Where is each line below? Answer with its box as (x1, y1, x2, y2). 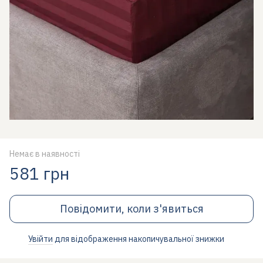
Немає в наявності (9, 149, 80, 159)
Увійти (28, 234, 53, 244)
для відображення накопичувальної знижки (53, 234, 224, 244)
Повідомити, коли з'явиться (59, 202, 204, 215)
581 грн (9, 163, 69, 184)
